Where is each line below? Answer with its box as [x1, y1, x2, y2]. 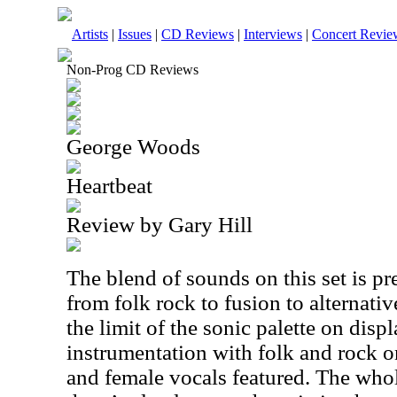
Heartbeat [66, 174, 152, 198]
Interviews [244, 27, 302, 42]
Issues [118, 27, 152, 42]
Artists [72, 27, 108, 42]
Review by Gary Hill [66, 213, 253, 237]
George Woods [66, 135, 200, 159]
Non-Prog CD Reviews [66, 62, 198, 77]
